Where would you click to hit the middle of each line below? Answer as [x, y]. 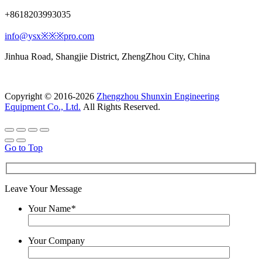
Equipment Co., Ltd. [43, 107]
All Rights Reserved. [120, 107]
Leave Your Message [43, 188]
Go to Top [24, 148]
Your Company [56, 240]
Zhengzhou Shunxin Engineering [158, 96]
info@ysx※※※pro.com [49, 36]
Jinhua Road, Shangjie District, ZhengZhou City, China [107, 57]
